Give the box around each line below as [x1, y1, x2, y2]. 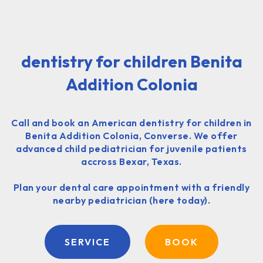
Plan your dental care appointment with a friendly [13, 181, 250, 193]
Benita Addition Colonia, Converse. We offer [25, 130, 238, 141]
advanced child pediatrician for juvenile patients [16, 143, 247, 154]
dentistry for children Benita [21, 51, 242, 72]
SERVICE [64, 236, 110, 248]
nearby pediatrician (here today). [52, 194, 211, 206]
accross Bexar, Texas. [81, 156, 182, 167]
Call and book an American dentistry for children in [11, 117, 252, 129]
